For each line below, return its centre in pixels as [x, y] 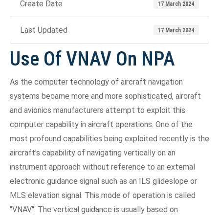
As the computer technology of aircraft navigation [96, 82]
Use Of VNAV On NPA [92, 59]
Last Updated [44, 30]
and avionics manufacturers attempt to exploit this [98, 110]
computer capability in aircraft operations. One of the [101, 124]
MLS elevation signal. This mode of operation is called [103, 195]
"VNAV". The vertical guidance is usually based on [94, 209]
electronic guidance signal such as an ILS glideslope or [103, 181]
